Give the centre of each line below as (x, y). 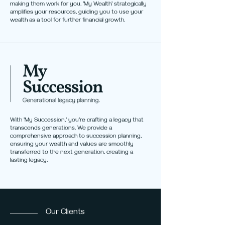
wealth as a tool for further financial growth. (68, 21)
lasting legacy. (29, 161)
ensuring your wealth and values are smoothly (72, 145)
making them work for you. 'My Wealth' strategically (78, 5)
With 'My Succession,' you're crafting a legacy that (77, 121)
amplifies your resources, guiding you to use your (77, 13)
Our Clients (65, 213)
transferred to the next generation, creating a (72, 153)
